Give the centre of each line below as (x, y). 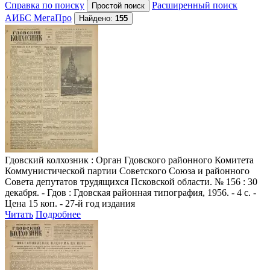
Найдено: (97, 18)
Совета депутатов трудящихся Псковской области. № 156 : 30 (131, 181)
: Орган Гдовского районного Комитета (171, 160)
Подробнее (58, 214)
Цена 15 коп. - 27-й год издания (70, 203)
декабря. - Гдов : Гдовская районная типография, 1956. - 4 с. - (130, 192)
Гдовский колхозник (47, 160)
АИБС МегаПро (38, 17)
